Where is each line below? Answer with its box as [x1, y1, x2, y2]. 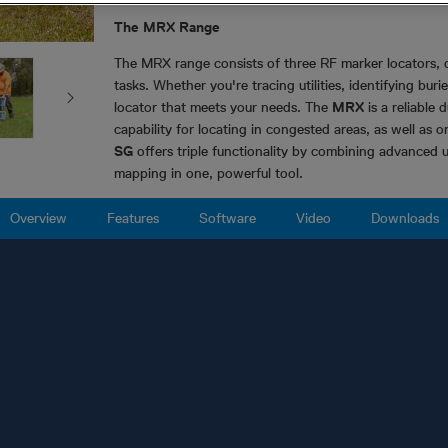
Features [106, 209, 159, 227]
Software [198, 209, 256, 227]
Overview [9, 209, 67, 227]
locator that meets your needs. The [114, 98, 332, 116]
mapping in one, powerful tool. [114, 164, 303, 182]
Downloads [370, 209, 439, 227]
